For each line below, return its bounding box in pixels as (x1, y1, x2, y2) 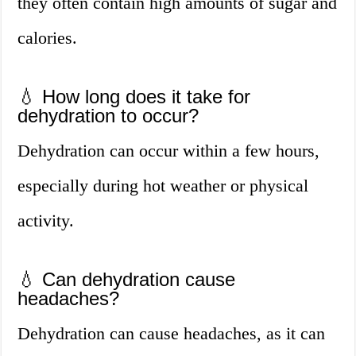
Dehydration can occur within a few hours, (17, 141, 320, 161)
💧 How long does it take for (17, 86, 251, 108)
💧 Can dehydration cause (17, 269, 236, 291)
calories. (17, 28, 78, 48)
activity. (17, 211, 75, 231)
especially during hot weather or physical (17, 176, 309, 196)
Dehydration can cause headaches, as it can (17, 323, 326, 344)
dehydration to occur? (17, 105, 199, 127)
